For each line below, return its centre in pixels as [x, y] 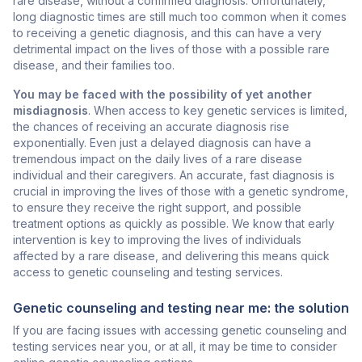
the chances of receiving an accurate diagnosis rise [151, 127]
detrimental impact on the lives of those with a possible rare [171, 49]
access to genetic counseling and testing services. [148, 272]
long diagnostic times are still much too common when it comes [180, 17]
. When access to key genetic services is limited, [218, 111]
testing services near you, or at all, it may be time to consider [175, 347]
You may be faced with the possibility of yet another [162, 95]
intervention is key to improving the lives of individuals [157, 240]
